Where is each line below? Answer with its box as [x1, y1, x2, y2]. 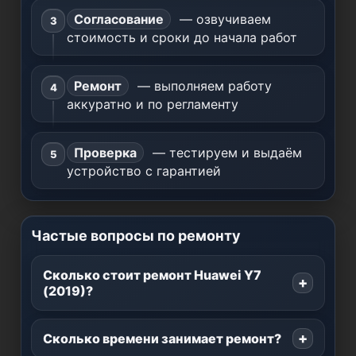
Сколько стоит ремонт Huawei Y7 [43, 267, 261, 283]
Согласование [74, 11, 164, 27]
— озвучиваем [176, 11, 271, 27]
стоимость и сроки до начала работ [67, 29, 297, 45]
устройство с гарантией [67, 163, 221, 179]
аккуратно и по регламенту [67, 96, 238, 112]
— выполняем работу [133, 78, 272, 94]
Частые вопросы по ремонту [31, 227, 241, 244]
